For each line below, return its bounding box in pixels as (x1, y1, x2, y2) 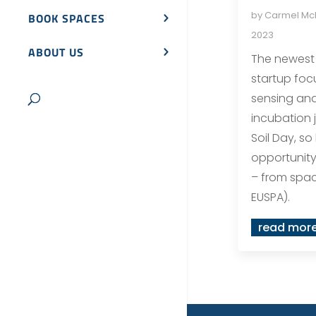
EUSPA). (250, 188, 290, 205)
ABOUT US (28, 44, 84, 61)
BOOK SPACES (28, 10, 105, 28)
